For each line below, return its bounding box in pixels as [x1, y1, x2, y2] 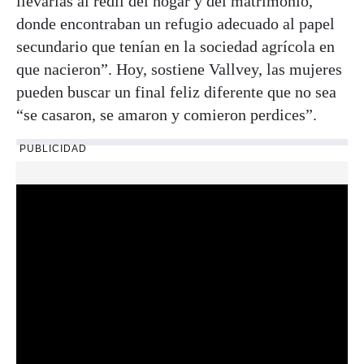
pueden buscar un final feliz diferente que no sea [16, 82, 336, 101]
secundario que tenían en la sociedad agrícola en [16, 37, 335, 55]
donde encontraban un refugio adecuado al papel [16, 14, 335, 32]
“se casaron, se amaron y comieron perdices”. [16, 105, 317, 123]
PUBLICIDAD [19, 142, 87, 154]
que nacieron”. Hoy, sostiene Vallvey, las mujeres [16, 59, 342, 78]
